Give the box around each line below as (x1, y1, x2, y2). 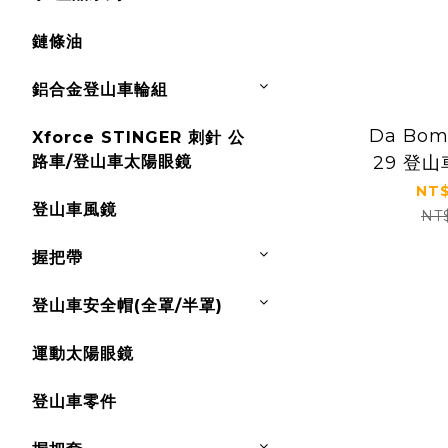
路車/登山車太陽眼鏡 (32, 152, 192, 171)
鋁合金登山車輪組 (32, 80, 168, 99)
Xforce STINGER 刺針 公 (32, 128, 245, 147)
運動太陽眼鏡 (32, 344, 134, 363)
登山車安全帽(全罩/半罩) (32, 296, 223, 315)
